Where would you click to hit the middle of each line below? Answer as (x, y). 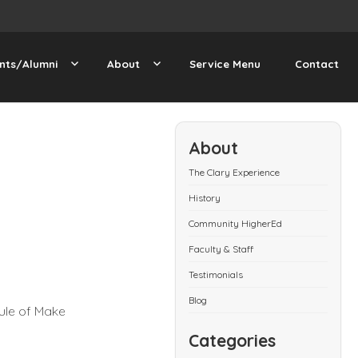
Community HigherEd (236, 223)
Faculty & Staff (221, 249)
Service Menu (225, 64)
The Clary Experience (235, 172)
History (205, 197)
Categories (233, 340)
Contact (317, 64)
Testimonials (216, 274)
